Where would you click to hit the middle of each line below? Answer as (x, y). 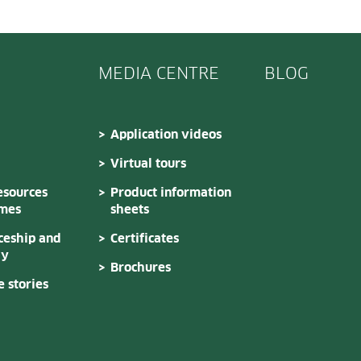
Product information (171, 193)
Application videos (166, 135)
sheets (130, 210)
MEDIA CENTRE (159, 74)
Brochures (141, 268)
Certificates (145, 239)
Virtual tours (148, 164)
